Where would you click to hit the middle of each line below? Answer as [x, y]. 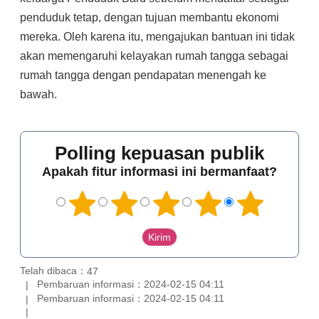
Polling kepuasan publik [159, 153]
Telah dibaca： [53, 270]
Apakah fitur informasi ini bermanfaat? [159, 172]
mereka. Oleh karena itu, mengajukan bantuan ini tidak [157, 37]
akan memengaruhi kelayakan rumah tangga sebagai [154, 56]
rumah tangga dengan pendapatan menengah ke [143, 75]
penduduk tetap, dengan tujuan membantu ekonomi [150, 17]
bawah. [38, 94]
